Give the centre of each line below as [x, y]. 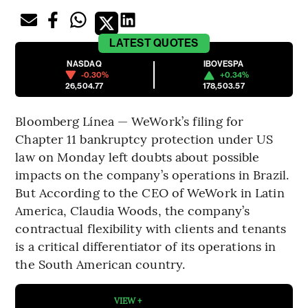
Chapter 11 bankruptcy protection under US [144, 139]
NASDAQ [84, 64]
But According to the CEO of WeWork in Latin [150, 192]
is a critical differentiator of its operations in [146, 246]
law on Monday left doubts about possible [137, 157]
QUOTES [176, 43]
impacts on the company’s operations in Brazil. [152, 175]
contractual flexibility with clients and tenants [151, 228]
